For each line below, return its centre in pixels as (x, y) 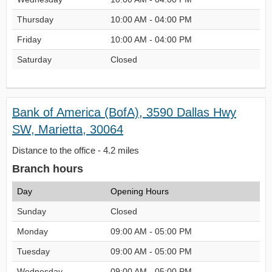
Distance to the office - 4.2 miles (76, 150)
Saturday (34, 59)
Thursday (35, 19)
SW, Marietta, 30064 (68, 129)
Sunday (32, 211)
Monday (32, 231)
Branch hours (48, 169)
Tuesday (33, 251)
